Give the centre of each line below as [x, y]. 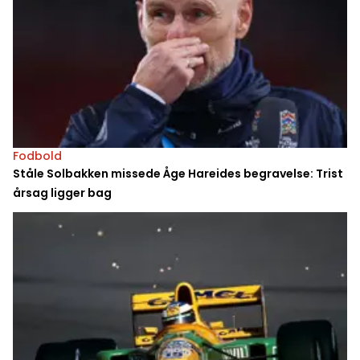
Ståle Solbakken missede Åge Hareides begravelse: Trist [178, 174]
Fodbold [37, 156]
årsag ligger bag [62, 193]
